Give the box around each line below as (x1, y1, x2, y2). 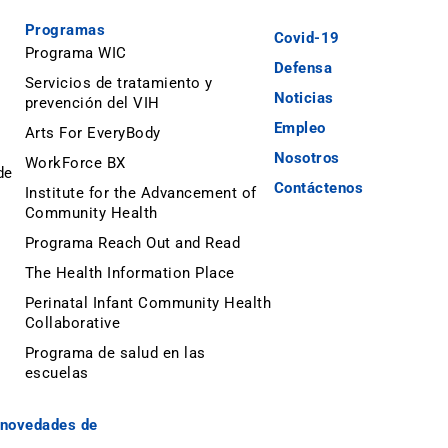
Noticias (273, 88, 334, 107)
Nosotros (273, 148, 340, 167)
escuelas (24, 363, 89, 382)
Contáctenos (273, 178, 364, 197)
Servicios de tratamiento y (24, 73, 213, 92)
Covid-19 (273, 28, 340, 47)
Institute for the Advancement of (24, 183, 257, 202)
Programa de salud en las (24, 343, 206, 362)
